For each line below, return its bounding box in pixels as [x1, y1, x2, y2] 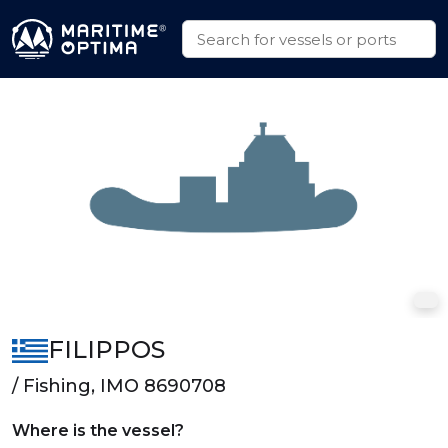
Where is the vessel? [12, 421, 184, 440]
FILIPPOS [47, 335, 165, 364]
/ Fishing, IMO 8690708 [12, 375, 226, 397]
